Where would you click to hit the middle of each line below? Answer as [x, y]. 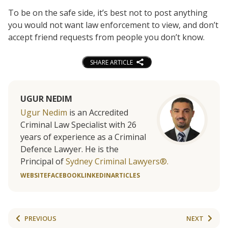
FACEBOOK [64, 176]
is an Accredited [98, 113]
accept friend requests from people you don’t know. [106, 37]
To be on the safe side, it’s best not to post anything [108, 12]
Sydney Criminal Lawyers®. [117, 162]
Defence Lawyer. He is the [69, 149]
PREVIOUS [40, 218]
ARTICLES [125, 176]
